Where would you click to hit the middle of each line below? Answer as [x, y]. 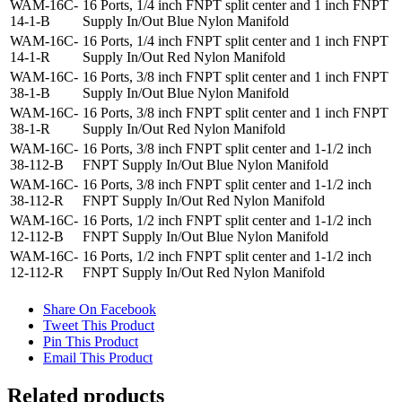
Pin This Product [91, 342]
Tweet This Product [99, 326]
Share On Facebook [100, 310]
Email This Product [98, 358]
